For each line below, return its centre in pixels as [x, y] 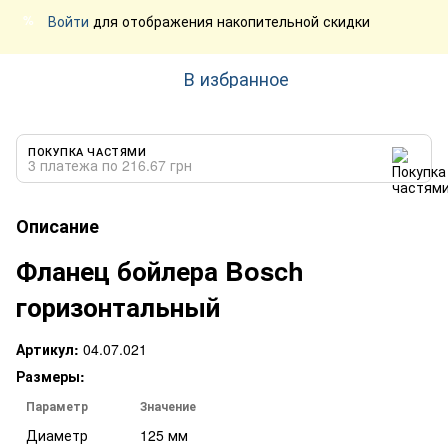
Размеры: [50, 375]
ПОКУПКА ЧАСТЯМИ [87, 150]
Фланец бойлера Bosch [160, 270]
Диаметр [57, 434]
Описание [57, 225]
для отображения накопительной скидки [229, 20]
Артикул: [47, 348]
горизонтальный [118, 306]
